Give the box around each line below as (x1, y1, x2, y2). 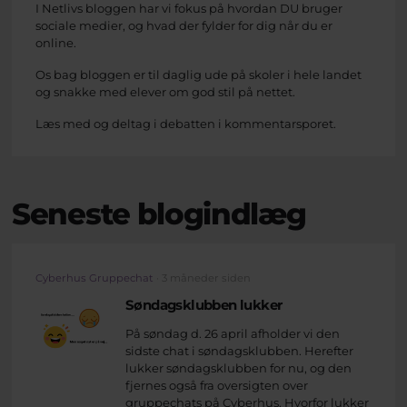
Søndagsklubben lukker (125, 297, 283, 314)
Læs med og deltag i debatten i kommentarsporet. (35, 116, 339, 132)
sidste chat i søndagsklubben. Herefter (125, 343, 353, 359)
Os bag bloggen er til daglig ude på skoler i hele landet (35, 66, 362, 82)
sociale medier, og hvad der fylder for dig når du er (35, 17, 333, 33)
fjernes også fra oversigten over (125, 378, 308, 393)
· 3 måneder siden (154, 271, 251, 284)
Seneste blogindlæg (12, 195, 306, 232)
